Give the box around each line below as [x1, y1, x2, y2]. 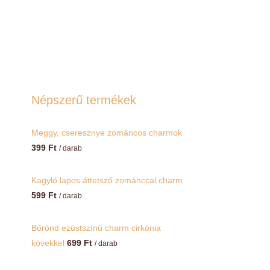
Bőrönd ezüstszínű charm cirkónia [31, 223, 162, 233]
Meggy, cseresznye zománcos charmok [31, 128, 183, 138]
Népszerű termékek [31, 93, 137, 107]
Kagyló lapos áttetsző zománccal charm [31, 175, 183, 186]
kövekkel [31, 238, 65, 248]
